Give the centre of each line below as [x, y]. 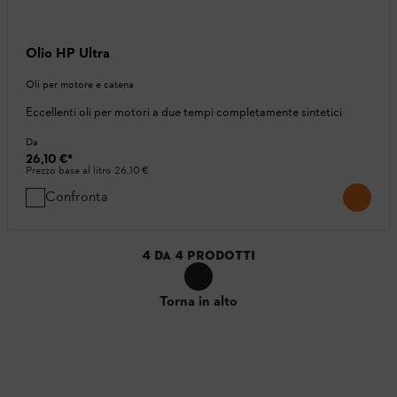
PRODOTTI [221, 256]
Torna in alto [198, 303]
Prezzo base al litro [70, 171]
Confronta [77, 197]
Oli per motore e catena [80, 85]
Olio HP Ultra [68, 53]
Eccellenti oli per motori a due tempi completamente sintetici [184, 113]
